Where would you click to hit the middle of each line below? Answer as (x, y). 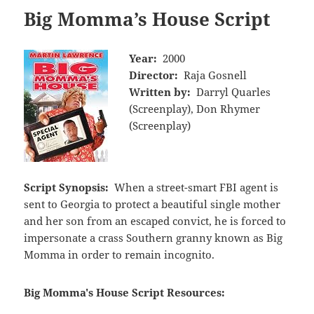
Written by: (160, 92)
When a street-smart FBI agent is (196, 187)
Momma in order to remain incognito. (120, 255)
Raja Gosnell (215, 75)
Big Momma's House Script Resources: (125, 293)
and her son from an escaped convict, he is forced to (155, 221)
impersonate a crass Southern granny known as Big (153, 238)
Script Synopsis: (67, 187)
